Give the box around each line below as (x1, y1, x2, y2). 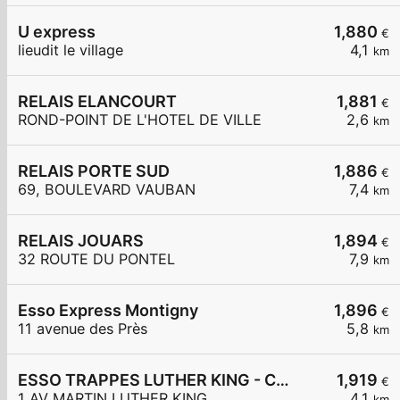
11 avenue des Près (18, 320, 147, 338)
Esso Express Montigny (18, 301, 198, 321)
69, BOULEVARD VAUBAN (18, 180, 196, 199)
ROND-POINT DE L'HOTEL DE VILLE (18, 111, 262, 129)
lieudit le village (18, 41, 123, 60)
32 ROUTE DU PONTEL (18, 250, 175, 269)
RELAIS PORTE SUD (18, 162, 170, 181)
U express (18, 22, 96, 42)
